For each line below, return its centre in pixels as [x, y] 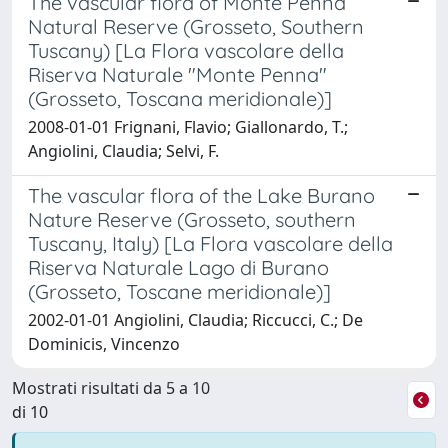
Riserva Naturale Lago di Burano [178, 267]
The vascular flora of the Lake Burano [201, 195]
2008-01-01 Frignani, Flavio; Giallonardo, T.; [188, 126]
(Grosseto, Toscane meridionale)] [179, 291]
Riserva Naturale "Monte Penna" [177, 74]
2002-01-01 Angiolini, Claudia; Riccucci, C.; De [195, 319]
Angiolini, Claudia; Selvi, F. [123, 150]
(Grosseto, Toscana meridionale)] [180, 98]
